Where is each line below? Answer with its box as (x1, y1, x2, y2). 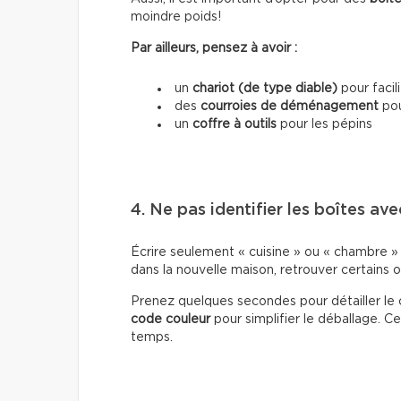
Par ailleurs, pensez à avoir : (131, 41, 297, 55)
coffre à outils (192, 117, 277, 131)
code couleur (131, 312, 210, 326)
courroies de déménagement (200, 99, 379, 113)
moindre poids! (131, 10, 221, 23)
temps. (131, 330, 173, 344)
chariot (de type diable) (192, 81, 337, 95)
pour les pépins (277, 117, 372, 131)
